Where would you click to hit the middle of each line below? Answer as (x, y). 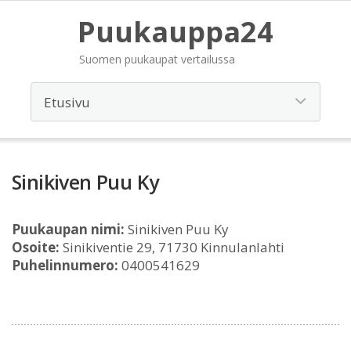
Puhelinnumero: (65, 265)
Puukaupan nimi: (68, 229)
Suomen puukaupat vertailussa (157, 59)
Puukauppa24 (175, 32)
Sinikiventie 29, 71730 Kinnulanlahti (172, 247)
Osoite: (36, 247)
